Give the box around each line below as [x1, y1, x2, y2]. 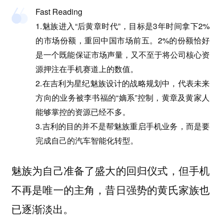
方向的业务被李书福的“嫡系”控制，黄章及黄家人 [36, 91, 210, 103]
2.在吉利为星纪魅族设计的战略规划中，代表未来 [36, 77, 210, 89]
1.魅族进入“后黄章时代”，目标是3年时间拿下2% [36, 20, 210, 32]
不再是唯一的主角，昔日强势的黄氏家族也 [11, 182, 210, 197]
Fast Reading [36, 5, 83, 17]
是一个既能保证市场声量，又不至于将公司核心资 [36, 48, 210, 60]
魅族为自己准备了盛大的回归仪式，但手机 [11, 163, 210, 178]
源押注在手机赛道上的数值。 [36, 63, 139, 74]
